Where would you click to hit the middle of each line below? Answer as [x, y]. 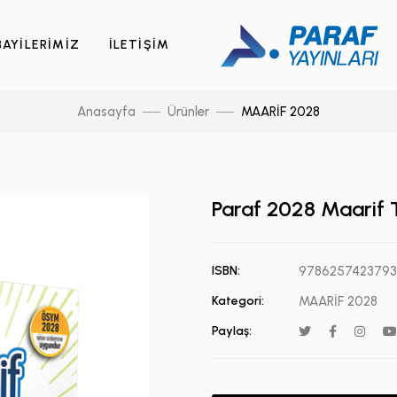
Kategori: [238, 301]
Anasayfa [106, 112]
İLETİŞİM [139, 45]
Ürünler [188, 112]
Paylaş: [232, 331]
